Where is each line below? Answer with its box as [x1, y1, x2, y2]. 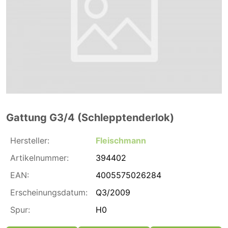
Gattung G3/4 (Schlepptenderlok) [6, 111, 174, 124]
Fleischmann [96, 135, 146, 146]
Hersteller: [10, 135, 49, 146]
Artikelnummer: [10, 152, 69, 163]
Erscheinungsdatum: [10, 187, 88, 197]
